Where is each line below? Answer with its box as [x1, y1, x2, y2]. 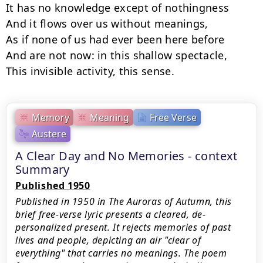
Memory [32, 110, 69, 124]
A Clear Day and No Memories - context [15, 148, 238, 164]
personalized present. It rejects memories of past [15, 221, 231, 234]
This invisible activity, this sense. [6, 64, 174, 78]
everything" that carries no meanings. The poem [15, 247, 227, 259]
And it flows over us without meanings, [6, 16, 208, 31]
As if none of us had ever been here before [6, 32, 225, 46]
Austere [32, 127, 66, 140]
